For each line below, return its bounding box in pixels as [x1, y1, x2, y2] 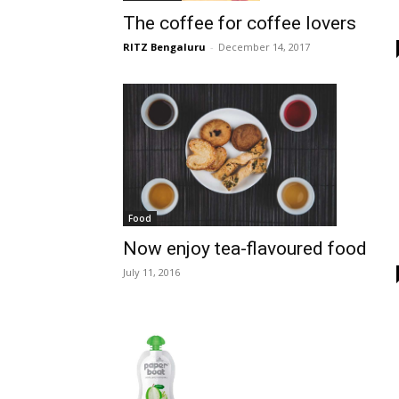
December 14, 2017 [218, 40, 310, 54]
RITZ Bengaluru [123, 40, 206, 54]
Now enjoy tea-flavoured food [123, 238, 367, 260]
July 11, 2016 [123, 265, 180, 280]
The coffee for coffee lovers [123, 12, 356, 35]
